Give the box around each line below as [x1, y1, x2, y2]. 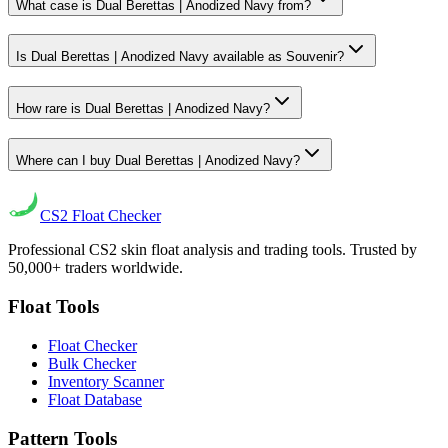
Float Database [48, 390, 142, 408]
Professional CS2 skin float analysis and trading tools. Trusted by [8, 241, 417, 259]
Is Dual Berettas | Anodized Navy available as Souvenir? [16, 49, 344, 65]
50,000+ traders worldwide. [8, 259, 183, 277]
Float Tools [8, 296, 99, 318]
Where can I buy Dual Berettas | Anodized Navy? [16, 152, 300, 168]
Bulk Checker [48, 354, 136, 372]
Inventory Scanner [48, 372, 164, 390]
